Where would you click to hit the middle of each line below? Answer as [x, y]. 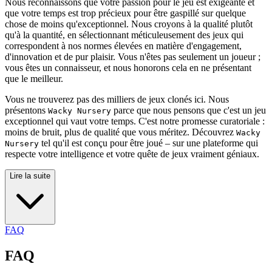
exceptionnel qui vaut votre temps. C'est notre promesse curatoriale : [135, 121]
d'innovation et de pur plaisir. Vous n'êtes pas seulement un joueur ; [133, 57]
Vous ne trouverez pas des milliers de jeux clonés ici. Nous [117, 100]
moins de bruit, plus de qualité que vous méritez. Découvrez [121, 132]
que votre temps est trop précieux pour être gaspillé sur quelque [125, 13]
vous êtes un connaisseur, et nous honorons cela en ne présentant [128, 68]
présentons [26, 110]
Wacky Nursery [80, 111]
